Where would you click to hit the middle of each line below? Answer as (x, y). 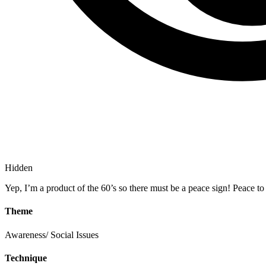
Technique (26, 258)
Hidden (19, 168)
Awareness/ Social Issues (52, 235)
